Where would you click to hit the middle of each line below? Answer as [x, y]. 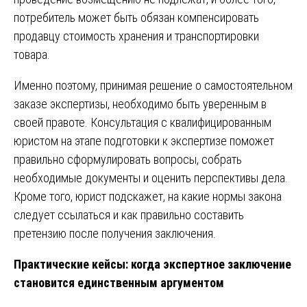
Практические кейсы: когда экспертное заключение [152, 264]
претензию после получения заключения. [115, 233]
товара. [32, 54]
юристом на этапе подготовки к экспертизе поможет [144, 140]
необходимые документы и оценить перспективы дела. [151, 177]
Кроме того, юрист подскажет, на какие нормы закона [148, 196]
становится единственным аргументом [119, 282]
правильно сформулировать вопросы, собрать [128, 159]
